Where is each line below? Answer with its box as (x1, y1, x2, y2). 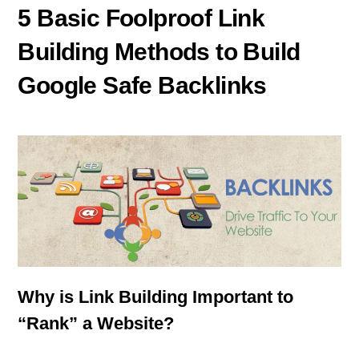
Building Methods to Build (18, 38, 301, 65)
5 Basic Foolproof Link (18, 4, 265, 31)
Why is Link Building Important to (18, 287, 294, 308)
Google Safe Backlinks (18, 71, 267, 99)
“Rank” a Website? (18, 313, 175, 334)
